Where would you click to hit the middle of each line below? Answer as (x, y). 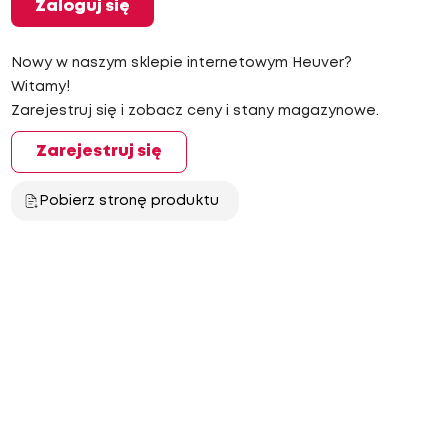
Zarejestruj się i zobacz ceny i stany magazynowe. (194, 111)
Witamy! (40, 87)
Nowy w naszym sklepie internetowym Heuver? (181, 63)
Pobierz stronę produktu (128, 201)
